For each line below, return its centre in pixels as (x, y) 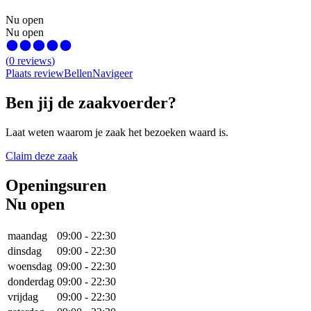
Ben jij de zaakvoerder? (91, 103)
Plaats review (35, 74)
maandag (27, 236)
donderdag (31, 282)
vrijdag (23, 297)
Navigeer (112, 74)
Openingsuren (56, 186)
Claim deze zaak (42, 156)
